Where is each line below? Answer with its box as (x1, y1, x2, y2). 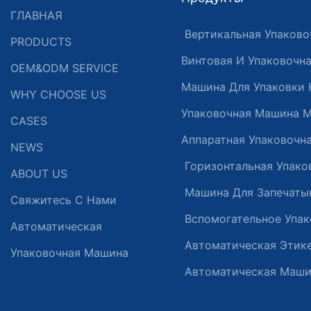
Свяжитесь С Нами (10, 192, 117, 207)
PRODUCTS (10, 34, 72, 49)
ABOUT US (10, 166, 67, 180)
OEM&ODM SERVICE (10, 60, 119, 75)
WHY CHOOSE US (10, 87, 106, 101)
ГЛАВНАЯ (10, 8, 62, 22)
